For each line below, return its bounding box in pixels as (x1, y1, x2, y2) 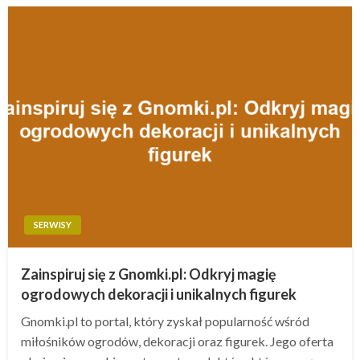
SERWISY (34, 219, 72, 230)
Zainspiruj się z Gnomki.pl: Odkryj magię (21, 264, 276, 283)
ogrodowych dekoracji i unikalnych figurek (21, 284, 297, 303)
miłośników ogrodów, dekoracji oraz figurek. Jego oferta (21, 333, 333, 349)
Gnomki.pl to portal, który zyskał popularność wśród (21, 313, 309, 329)
